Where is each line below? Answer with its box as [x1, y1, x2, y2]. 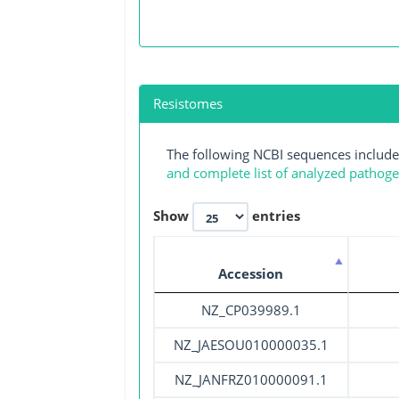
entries [248, 206, 300, 224]
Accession [218, 264, 283, 282]
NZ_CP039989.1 [200, 300, 301, 319]
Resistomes [152, 94, 223, 113]
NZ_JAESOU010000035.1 [173, 335, 329, 354]
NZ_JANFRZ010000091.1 [174, 370, 328, 388]
